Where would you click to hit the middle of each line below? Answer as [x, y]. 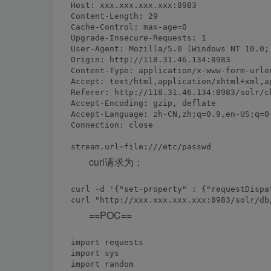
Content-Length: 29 [114, 16]
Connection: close [112, 125]
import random [102, 264]
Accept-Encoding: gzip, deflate [143, 103]
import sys [95, 253]
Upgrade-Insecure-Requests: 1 [139, 38]
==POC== [110, 215]
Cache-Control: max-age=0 [129, 27]
